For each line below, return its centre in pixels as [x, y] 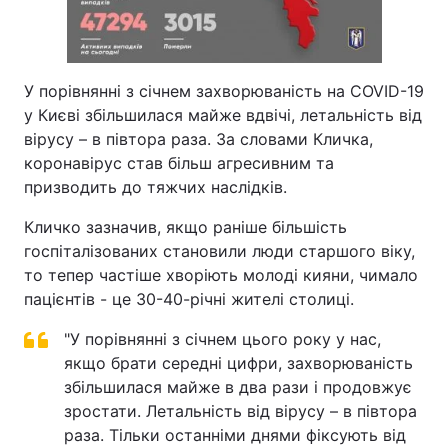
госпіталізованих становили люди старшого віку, [219, 250]
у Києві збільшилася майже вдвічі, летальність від [223, 114]
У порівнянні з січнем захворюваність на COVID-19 [224, 90]
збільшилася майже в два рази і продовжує [238, 386]
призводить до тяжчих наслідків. [155, 186]
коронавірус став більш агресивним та [179, 162]
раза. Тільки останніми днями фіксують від [235, 434]
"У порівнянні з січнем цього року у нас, [222, 338]
